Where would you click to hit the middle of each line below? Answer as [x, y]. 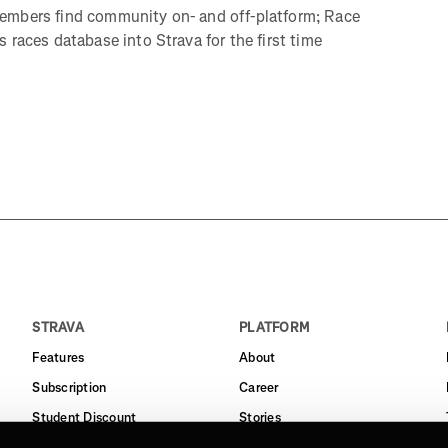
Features [58, 357]
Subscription [69, 387]
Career [258, 387]
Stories [259, 417]
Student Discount [84, 417]
